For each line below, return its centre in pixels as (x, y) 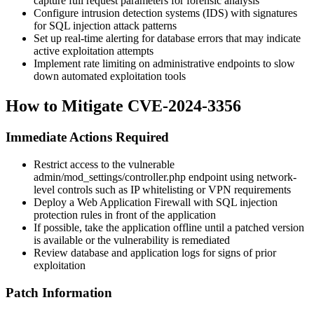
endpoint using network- (241, 177)
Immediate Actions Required (87, 137)
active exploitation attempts (94, 51)
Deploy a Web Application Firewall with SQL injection (156, 202)
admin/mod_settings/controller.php (110, 177)
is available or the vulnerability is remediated (132, 240)
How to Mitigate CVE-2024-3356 (123, 106)
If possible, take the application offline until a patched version (169, 227)
